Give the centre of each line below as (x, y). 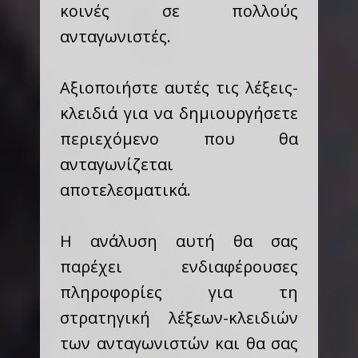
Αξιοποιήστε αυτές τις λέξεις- (179, 88)
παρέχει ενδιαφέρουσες (179, 267)
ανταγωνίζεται (117, 164)
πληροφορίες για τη (179, 292)
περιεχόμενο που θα (179, 139)
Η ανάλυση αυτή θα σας (179, 241)
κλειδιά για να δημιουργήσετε (179, 113)
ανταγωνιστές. (115, 36)
